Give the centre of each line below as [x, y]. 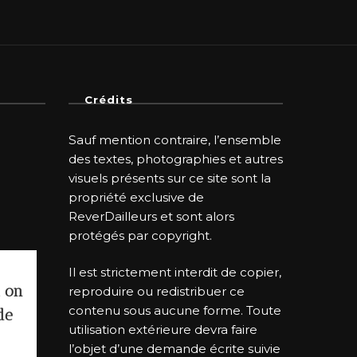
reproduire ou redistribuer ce [157, 292]
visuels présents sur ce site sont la [170, 178]
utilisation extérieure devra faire [163, 330]
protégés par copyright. [141, 235]
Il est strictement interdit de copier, [175, 273]
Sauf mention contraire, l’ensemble [175, 139]
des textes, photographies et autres [176, 159]
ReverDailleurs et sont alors [152, 216]
